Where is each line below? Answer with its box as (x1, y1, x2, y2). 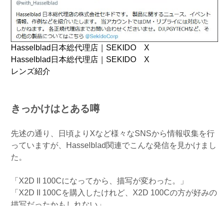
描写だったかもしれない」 (11, 200, 106, 209)
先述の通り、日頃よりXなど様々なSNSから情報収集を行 (11, 129, 215, 138)
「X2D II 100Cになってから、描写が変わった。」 (11, 176, 188, 185)
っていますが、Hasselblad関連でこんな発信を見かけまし (11, 141, 217, 149)
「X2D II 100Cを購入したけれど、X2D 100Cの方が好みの (11, 188, 218, 197)
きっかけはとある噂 (11, 103, 100, 114)
